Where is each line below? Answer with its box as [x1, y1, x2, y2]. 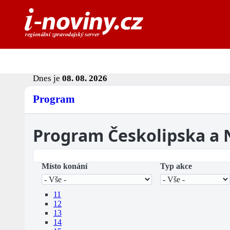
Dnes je [33, 73, 62, 84]
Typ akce [160, 162, 192, 171]
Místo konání [42, 162, 87, 171]
